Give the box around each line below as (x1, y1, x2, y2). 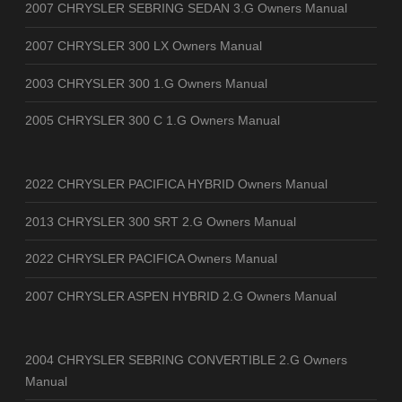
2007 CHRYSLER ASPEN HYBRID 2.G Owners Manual (25, 289, 336, 304)
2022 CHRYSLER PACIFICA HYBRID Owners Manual (25, 176, 328, 191)
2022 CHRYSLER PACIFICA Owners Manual (25, 251, 277, 267)
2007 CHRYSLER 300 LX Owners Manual (25, 38, 262, 53)
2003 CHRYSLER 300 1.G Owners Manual (25, 75, 267, 91)
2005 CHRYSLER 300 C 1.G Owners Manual (25, 113, 280, 128)
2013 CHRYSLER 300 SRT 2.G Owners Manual (25, 214, 296, 229)
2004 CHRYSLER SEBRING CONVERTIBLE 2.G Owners (25, 352, 347, 367)
